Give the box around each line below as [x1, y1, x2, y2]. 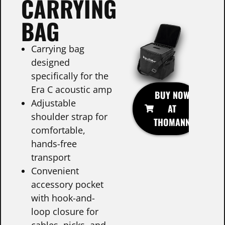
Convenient [31, 164, 79, 177]
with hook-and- [31, 191, 95, 204]
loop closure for [31, 205, 98, 217]
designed [31, 56, 70, 68]
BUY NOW [154, 88, 190, 101]
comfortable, [31, 124, 85, 136]
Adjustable [31, 96, 76, 109]
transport [31, 151, 70, 163]
